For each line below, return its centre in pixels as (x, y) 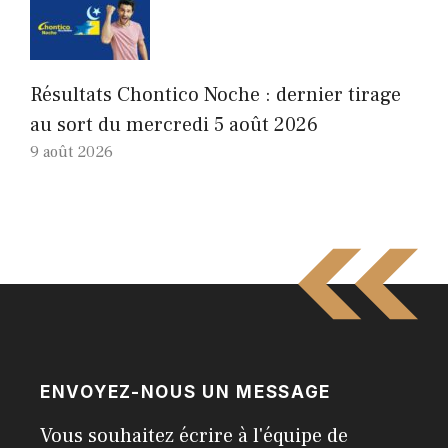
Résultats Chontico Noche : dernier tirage (215, 94)
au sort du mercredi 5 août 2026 (174, 124)
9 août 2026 (71, 151)
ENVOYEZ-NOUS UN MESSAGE (186, 391)
